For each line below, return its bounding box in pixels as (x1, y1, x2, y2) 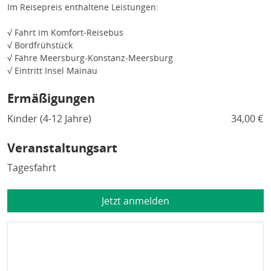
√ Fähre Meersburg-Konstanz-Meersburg (7, 51, 173, 64)
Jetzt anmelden (101, 194, 169, 207)
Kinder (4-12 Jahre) (7, 111, 91, 125)
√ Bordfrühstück (7, 39, 73, 51)
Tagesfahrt (7, 160, 56, 174)
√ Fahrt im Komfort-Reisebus (7, 26, 123, 38)
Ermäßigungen (7, 90, 95, 106)
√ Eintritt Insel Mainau (7, 64, 97, 76)
